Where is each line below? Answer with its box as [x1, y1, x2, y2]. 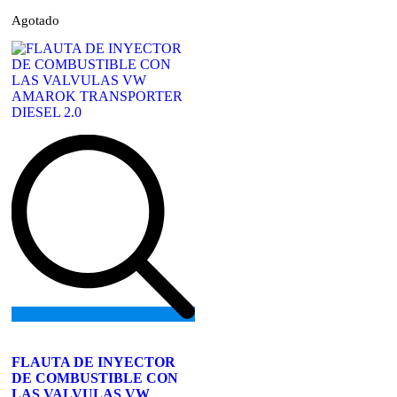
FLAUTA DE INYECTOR [12, 354, 175, 370]
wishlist [102, 362, 145, 378]
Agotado [12, 12, 59, 27]
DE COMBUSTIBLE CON [12, 370, 178, 385]
